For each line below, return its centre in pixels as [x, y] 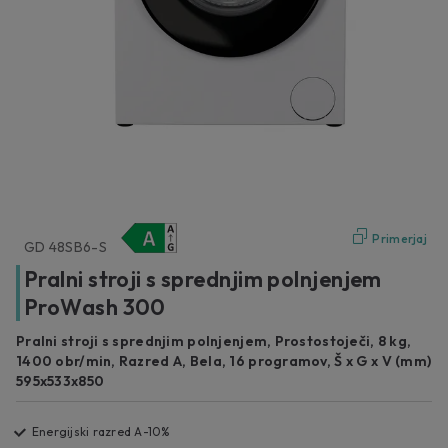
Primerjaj [399, 238]
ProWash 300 [95, 306]
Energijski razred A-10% [101, 431]
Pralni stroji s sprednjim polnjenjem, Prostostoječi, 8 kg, [214, 340]
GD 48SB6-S [65, 246]
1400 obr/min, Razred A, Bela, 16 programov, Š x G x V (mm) [224, 360]
